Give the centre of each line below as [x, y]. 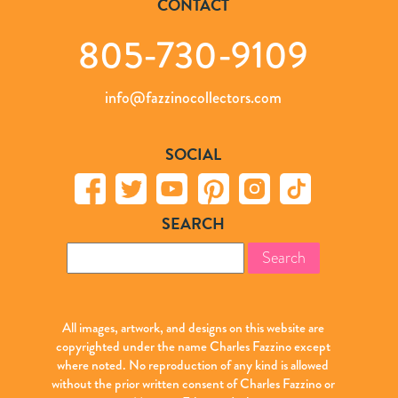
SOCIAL [193, 154]
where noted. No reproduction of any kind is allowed [193, 365]
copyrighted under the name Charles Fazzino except [193, 346]
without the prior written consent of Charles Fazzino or [193, 383]
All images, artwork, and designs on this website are [193, 327]
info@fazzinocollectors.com [193, 97]
